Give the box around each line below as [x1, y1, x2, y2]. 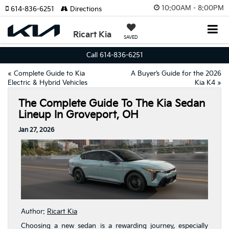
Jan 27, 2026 [18, 126, 54, 134]
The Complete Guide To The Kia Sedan [18, 98, 205, 110]
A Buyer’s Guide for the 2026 [131, 70, 221, 78]
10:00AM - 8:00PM [162, 4, 224, 12]
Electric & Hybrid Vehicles [8, 79, 87, 87]
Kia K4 [195, 79, 215, 87]
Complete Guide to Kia [14, 70, 85, 78]
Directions [68, 5, 102, 13]
